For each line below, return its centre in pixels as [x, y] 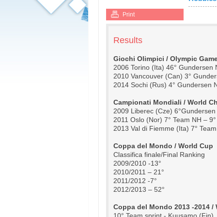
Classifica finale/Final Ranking [159, 155]
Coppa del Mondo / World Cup [163, 146]
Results [128, 40]
